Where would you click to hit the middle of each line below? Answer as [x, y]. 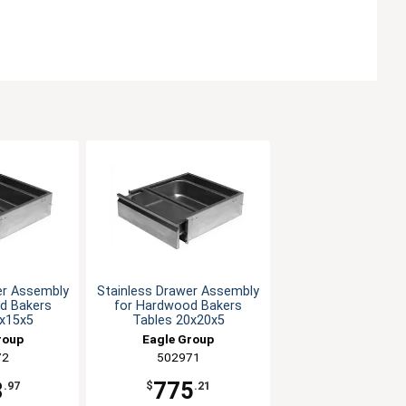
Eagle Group [179, 339]
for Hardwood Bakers [179, 306]
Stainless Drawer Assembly [179, 292]
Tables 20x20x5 [178, 321]
